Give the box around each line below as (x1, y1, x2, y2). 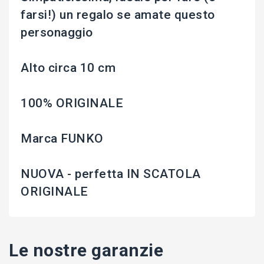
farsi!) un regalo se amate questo (21, 8, 215, 22)
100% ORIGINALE (21, 96, 123, 111)
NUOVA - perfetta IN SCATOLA (21, 167, 201, 181)
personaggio (21, 25, 93, 40)
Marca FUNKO (21, 131, 104, 146)
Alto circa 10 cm (21, 61, 115, 75)
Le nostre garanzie (9, 240, 163, 261)
